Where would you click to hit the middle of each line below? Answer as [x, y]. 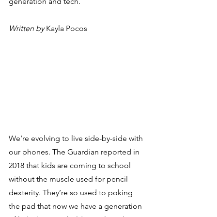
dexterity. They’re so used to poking [72, 192]
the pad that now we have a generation [76, 206]
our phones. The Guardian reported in [75, 152]
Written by [26, 28]
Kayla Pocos [66, 28]
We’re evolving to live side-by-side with [77, 138]
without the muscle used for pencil [69, 179]
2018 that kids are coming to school [71, 165]
